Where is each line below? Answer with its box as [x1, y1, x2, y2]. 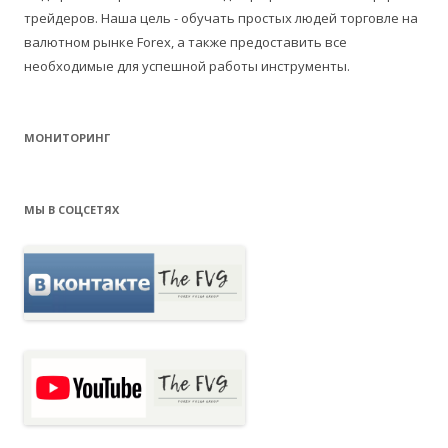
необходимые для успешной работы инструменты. [24, 57, 350, 76]
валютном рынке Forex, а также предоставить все [24, 33, 347, 52]
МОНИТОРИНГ [24, 130, 110, 146]
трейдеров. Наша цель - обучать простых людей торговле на [24, 9, 418, 28]
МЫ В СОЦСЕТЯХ [24, 202, 119, 218]
